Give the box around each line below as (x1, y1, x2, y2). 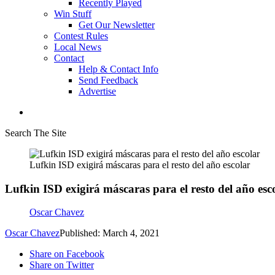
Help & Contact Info (79, 64, 158, 74)
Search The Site (5, 128, 66, 138)
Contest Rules (54, 31, 108, 41)
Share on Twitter (29, 260, 94, 271)
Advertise (79, 86, 116, 96)
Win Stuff (54, 9, 91, 19)
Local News (54, 42, 101, 52)
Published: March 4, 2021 (60, 228, 160, 239)
